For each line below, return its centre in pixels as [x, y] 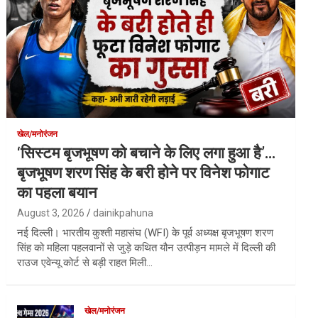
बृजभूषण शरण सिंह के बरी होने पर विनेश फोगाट [144, 172]
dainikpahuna [124, 213]
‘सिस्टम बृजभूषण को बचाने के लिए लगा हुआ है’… [147, 153]
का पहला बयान [57, 192]
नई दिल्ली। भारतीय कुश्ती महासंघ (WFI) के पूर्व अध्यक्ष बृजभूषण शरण [146, 232]
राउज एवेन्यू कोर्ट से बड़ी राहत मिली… [85, 262]
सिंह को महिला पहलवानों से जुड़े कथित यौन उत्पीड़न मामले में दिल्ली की [147, 247]
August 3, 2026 [51, 213]
